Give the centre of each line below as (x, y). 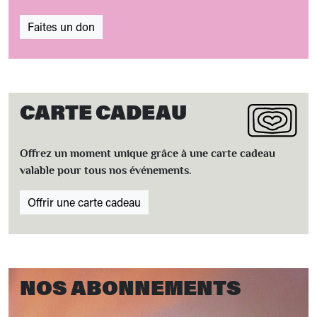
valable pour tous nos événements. (106, 171)
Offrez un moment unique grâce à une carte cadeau (148, 154)
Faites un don (61, 27)
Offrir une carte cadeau (84, 202)
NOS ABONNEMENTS (131, 287)
